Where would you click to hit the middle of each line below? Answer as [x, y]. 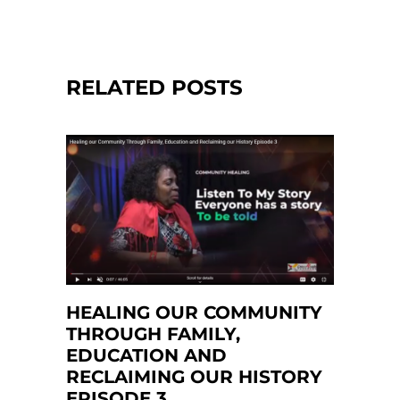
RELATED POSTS [154, 87]
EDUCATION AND [146, 356]
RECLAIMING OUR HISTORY [194, 377]
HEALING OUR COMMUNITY [194, 313]
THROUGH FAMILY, [153, 334]
